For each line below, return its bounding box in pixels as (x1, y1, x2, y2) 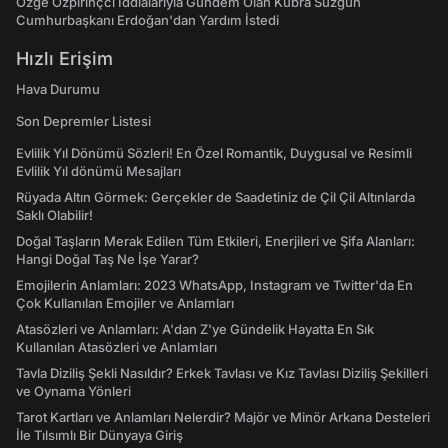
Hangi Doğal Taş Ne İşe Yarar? (16, 251, 199, 267)
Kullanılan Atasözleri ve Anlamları (16, 339, 217, 355)
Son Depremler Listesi (16, 113, 151, 129)
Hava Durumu (16, 81, 100, 97)
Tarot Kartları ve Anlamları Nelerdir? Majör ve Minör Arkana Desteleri (16, 409, 430, 425)
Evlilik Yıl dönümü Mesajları (16, 163, 181, 179)
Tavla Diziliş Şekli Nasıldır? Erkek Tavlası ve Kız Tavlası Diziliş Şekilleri (16, 365, 428, 381)
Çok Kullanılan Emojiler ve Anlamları (16, 295, 234, 311)
